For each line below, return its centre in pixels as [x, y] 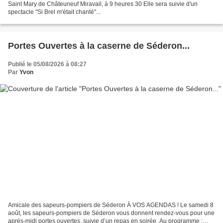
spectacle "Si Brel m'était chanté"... [54, 12]
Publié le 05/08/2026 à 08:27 [47, 64]
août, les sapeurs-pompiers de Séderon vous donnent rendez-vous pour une [111, 213]
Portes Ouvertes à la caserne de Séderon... [99, 46]
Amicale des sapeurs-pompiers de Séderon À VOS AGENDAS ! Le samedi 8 [111, 205]
